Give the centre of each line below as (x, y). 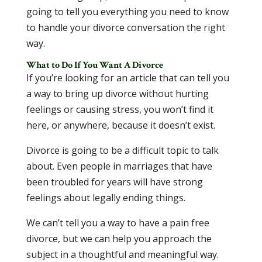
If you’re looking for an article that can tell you (127, 78)
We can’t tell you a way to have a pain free (118, 223)
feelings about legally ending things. (106, 198)
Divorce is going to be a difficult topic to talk (122, 150)
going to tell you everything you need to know (127, 12)
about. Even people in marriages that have (119, 166)
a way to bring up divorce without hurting (117, 94)
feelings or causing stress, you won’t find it (120, 109)
